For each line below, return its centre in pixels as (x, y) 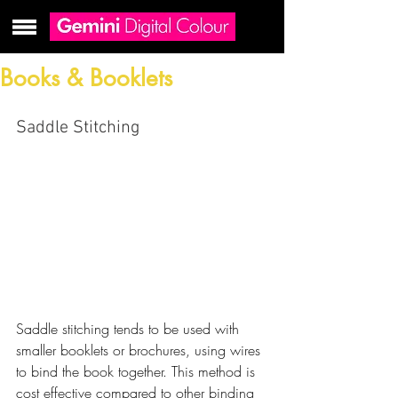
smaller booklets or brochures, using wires (140, 350)
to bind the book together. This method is (138, 372)
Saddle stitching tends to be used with (130, 329)
